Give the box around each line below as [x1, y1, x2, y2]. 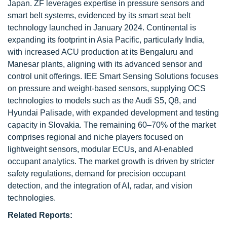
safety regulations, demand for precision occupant [8, 169, 185, 178]
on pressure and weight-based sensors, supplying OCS [8, 84, 206, 93]
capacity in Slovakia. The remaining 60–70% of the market [8, 121, 216, 129]
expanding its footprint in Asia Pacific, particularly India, [8, 35, 205, 44]
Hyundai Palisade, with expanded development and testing [8, 108, 219, 117]
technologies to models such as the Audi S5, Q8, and [8, 96, 197, 105]
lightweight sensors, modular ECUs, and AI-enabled [8, 145, 193, 154]
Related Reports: [8, 211, 72, 219]
